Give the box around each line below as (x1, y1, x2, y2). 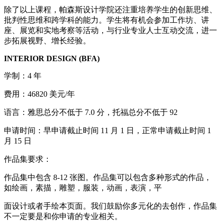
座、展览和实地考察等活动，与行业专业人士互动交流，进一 (4, 26, 217, 35)
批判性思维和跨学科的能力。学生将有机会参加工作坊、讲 (4, 15, 209, 24)
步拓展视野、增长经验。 (4, 36, 91, 45)
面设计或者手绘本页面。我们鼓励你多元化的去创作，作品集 (4, 201, 217, 210)
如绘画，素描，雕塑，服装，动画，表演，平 (4, 183, 162, 192)
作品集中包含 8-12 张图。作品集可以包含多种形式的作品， (4, 173, 212, 182)
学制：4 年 (4, 71, 41, 80)
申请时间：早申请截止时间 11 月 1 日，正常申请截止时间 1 (4, 126, 211, 135)
